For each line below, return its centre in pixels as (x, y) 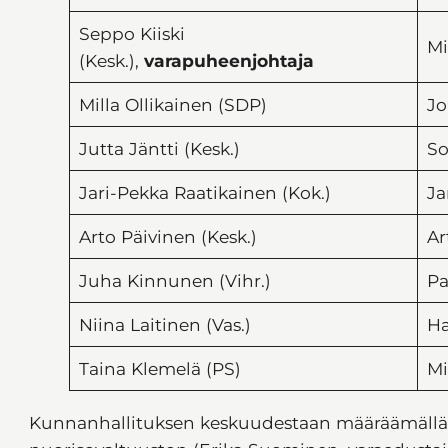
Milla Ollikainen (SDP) (172, 105)
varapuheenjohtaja (228, 61)
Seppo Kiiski (131, 34)
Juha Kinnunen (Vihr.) (174, 281)
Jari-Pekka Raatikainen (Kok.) (204, 193)
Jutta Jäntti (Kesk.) (159, 149)
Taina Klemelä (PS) (159, 369)
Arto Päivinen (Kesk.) (167, 237)
